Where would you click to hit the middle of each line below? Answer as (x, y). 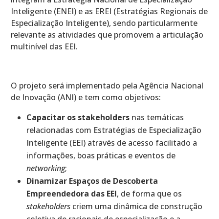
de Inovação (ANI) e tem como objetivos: (86, 97)
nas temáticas (157, 117)
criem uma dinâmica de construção (137, 206)
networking (46, 168)
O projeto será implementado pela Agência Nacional (107, 85)
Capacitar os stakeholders (78, 117)
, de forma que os (150, 193)
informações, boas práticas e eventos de (101, 155)
